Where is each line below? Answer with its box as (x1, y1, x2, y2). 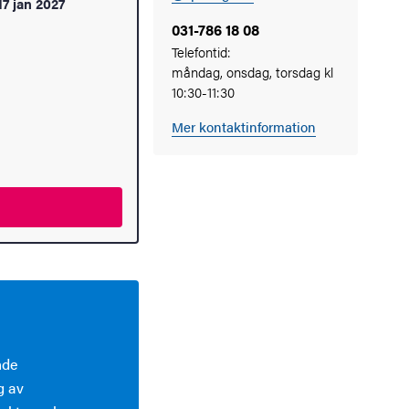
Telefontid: (172, 41, 231, 61)
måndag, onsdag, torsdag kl (172, 61, 333, 81)
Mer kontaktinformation (172, 116, 316, 136)
